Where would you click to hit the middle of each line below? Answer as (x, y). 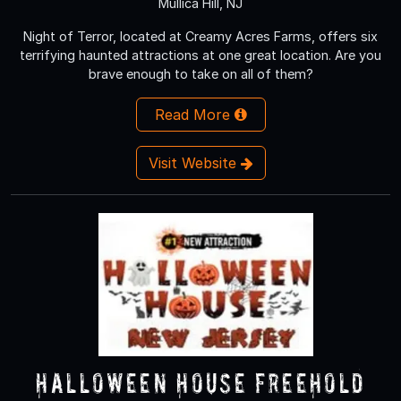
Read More (194, 114)
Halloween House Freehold (200, 382)
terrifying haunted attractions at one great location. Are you (200, 55)
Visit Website (194, 162)
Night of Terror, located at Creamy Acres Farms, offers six (200, 36)
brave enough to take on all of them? (200, 73)
